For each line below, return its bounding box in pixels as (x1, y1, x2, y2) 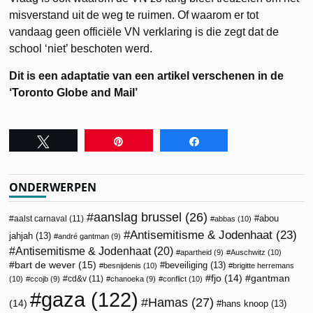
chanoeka (110, 274, 145, 283)
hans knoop (221, 298, 269, 309)
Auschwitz (231, 247, 266, 256)
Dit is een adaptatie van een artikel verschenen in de (9, 69, 284, 82)
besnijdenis (103, 261, 142, 270)
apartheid (180, 247, 212, 256)
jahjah (9, 230, 34, 241)
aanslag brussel (94, 210, 182, 224)
